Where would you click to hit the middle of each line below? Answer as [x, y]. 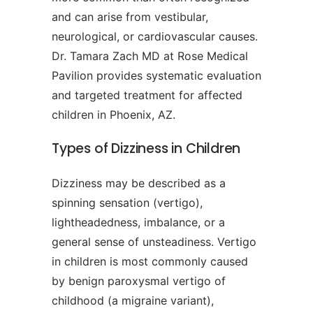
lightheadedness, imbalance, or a [138, 223]
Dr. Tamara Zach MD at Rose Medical [150, 56]
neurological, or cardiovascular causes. [155, 37]
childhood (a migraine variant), [133, 301]
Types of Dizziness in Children [146, 149]
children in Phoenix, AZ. [114, 115]
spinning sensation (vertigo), [127, 203]
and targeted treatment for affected [147, 95]
